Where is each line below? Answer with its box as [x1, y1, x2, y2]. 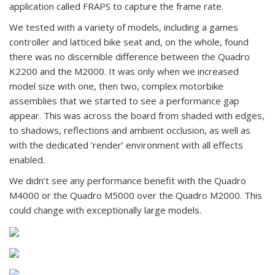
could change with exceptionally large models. [9, 203, 201, 216]
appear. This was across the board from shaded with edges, [9, 109, 265, 122]
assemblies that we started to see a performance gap [9, 94, 239, 107]
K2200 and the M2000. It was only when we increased [9, 64, 239, 77]
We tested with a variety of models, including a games [9, 20, 238, 33]
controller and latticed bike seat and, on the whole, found [9, 35, 249, 48]
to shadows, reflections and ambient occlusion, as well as [9, 123, 250, 136]
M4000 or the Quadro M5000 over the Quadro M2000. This [9, 188, 262, 201]
